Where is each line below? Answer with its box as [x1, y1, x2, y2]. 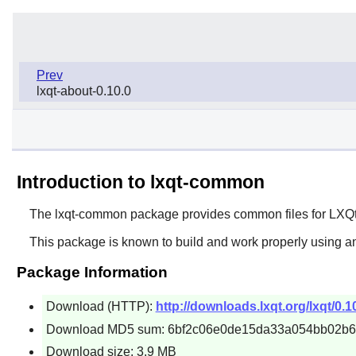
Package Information [16, 263, 168, 281]
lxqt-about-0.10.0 [37, 83, 131, 98]
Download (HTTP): [45, 299, 156, 313]
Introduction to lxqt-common [16, 171, 265, 192]
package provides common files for [126, 207, 329, 221]
